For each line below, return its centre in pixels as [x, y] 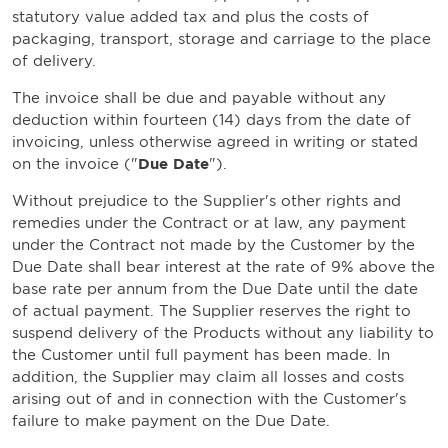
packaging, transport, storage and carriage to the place [221, 39]
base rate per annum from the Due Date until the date [215, 289]
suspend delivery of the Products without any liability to [223, 333]
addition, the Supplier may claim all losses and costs [208, 377]
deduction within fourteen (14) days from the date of [211, 120]
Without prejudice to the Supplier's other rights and [206, 201]
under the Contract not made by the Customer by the [213, 245]
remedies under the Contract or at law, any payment [209, 223]
